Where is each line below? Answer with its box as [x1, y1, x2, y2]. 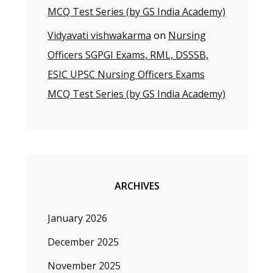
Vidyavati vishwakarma [47, 29, 151, 42]
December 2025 [47, 235, 119, 249]
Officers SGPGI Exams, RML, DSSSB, [47, 48, 208, 62]
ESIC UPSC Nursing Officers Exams [47, 68, 205, 81]
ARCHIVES [115, 179, 160, 193]
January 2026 [47, 211, 107, 225]
